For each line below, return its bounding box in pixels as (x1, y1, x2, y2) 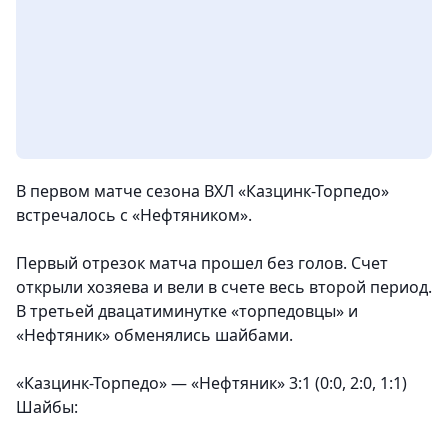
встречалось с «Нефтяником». (16, 204, 252, 227)
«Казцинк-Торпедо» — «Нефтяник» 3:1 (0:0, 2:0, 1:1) (16, 372, 411, 395)
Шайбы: (16, 396, 78, 419)
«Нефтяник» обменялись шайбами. (16, 324, 297, 347)
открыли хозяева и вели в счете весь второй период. (16, 276, 432, 299)
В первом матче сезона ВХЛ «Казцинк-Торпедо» (16, 180, 389, 203)
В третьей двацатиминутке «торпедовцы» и (16, 300, 358, 323)
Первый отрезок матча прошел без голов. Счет (16, 252, 388, 275)
